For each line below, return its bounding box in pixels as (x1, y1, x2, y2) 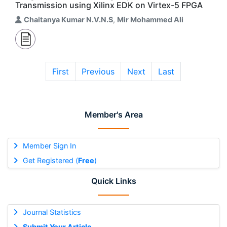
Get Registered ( (22, 156, 78, 165)
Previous (82, 66, 115, 77)
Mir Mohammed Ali (117, 15, 183, 24)
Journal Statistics (22, 208, 81, 216)
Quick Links (91, 176, 136, 186)
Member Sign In (22, 141, 76, 150)
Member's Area (84, 109, 143, 120)
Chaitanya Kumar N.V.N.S (24, 15, 113, 24)
